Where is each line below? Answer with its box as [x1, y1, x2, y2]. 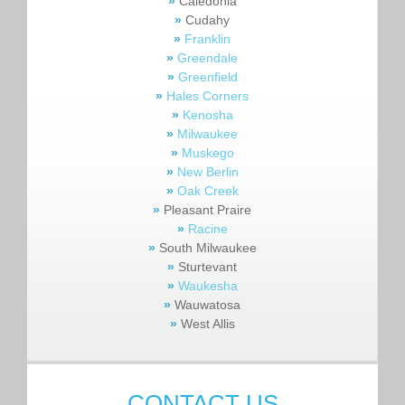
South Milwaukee [155, 240, 257, 255]
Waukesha [177, 278, 238, 293]
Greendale [174, 51, 238, 65]
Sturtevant [174, 259, 237, 274]
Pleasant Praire [160, 202, 251, 217]
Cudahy [182, 13, 230, 27]
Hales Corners [163, 89, 249, 103]
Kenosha [182, 108, 233, 122]
